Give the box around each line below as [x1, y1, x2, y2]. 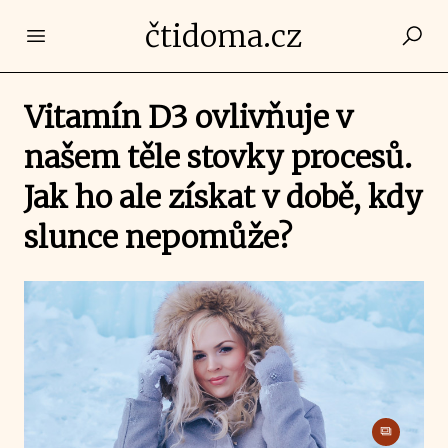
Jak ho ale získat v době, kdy [24, 178, 423, 216]
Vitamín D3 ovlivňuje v [24, 98, 353, 136]
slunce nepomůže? [24, 218, 292, 256]
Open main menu [35, 25, 172, 45]
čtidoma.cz [145, 17, 303, 55]
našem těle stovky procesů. [24, 138, 412, 176]
